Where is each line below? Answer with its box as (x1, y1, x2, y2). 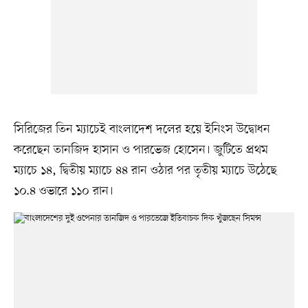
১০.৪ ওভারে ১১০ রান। (13, 182, 113, 199)
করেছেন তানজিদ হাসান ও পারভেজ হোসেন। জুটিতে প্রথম (13, 141, 268, 158)
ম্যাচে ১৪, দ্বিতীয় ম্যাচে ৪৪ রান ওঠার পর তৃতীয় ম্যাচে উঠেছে (13, 162, 277, 179)
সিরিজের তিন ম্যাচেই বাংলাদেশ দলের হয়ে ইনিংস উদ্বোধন (13, 120, 270, 137)
